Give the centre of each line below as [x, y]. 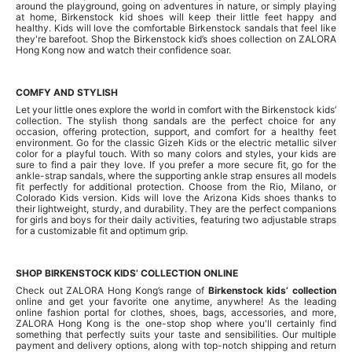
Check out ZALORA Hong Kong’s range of [112, 290]
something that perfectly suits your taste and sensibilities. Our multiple [176, 334]
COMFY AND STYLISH [67, 92]
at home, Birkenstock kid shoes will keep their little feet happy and [176, 16]
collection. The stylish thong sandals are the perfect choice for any [176, 120]
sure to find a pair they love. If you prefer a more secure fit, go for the [176, 164]
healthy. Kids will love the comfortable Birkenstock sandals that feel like [176, 27]
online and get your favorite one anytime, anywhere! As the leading [176, 301]
